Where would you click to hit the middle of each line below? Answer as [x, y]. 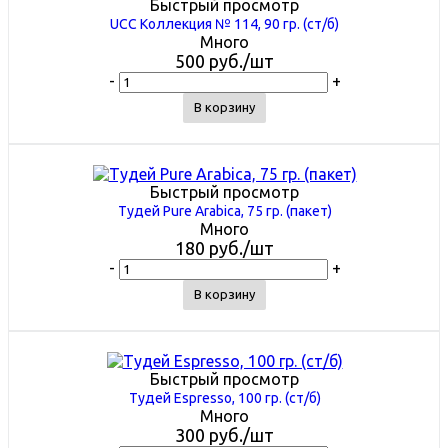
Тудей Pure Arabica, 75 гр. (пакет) [224, 210]
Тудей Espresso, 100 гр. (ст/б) [224, 397]
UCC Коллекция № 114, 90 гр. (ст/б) [224, 23]
